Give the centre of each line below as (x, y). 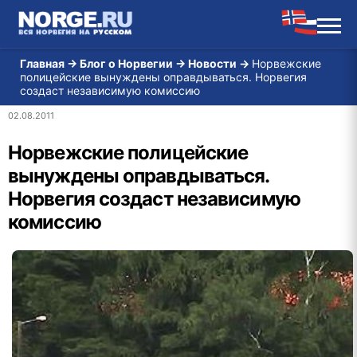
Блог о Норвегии (126, 63)
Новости (212, 63)
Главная (42, 63)
